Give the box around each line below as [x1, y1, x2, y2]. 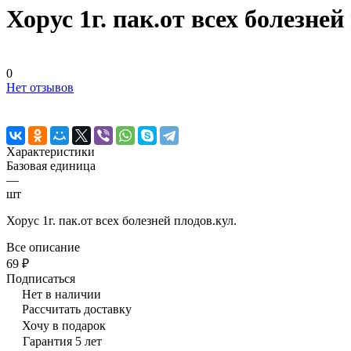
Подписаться [6, 271, 75, 285]
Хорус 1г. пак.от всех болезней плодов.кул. [6, 213, 237, 227]
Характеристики [6, 144, 95, 158]
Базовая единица [6, 158, 96, 172]
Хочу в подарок [22, 318, 106, 332]
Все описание [6, 240, 80, 254]
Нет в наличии [22, 287, 101, 301]
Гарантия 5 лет [23, 334, 102, 348]
